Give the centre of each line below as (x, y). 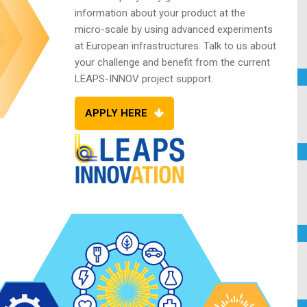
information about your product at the (160, 13)
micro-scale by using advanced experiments (174, 29)
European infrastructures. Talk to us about (181, 46)
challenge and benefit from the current (184, 62)
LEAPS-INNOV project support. (144, 78)
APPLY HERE (116, 113)
